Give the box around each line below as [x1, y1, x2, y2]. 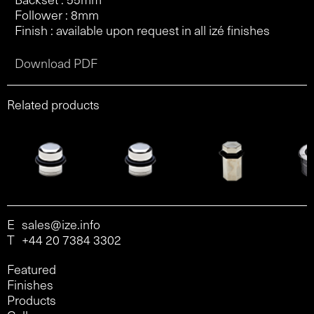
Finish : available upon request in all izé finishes [14, 20, 270, 39]
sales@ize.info [22, 214, 100, 234]
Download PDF [14, 53, 97, 72]
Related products [7, 94, 100, 114]
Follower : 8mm [14, 4, 99, 24]
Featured [7, 259, 56, 279]
